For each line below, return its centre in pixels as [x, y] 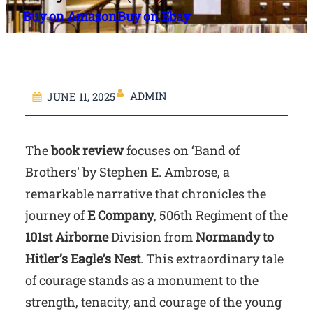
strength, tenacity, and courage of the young [153, 301]
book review [87, 150]
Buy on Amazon [70, 16]
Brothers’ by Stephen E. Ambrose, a [128, 172]
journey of [56, 215]
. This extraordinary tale [212, 258]
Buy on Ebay [154, 16]
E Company [121, 215]
